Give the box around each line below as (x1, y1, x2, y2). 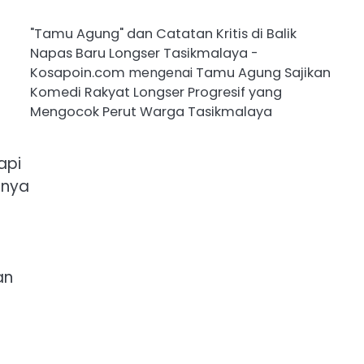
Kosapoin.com (29, 63, 125, 82)
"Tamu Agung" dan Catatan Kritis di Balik (29, 24, 297, 43)
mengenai (124, 63, 196, 82)
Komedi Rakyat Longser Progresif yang (29, 82, 282, 102)
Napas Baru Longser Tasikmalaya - (29, 43, 258, 63)
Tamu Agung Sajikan (195, 63, 331, 82)
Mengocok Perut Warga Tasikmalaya (29, 102, 272, 121)
